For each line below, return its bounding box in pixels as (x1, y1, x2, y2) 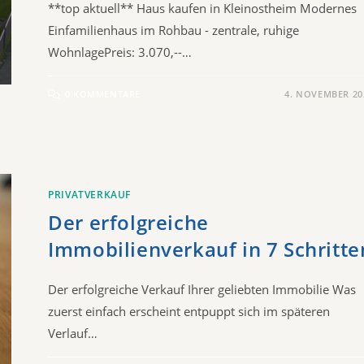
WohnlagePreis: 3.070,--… (48, 43, 193, 60)
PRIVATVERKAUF (48, 187, 131, 201)
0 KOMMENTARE (64, 87, 141, 100)
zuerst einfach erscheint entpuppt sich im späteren (48, 302, 331, 319)
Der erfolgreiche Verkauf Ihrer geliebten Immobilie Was (48, 280, 357, 297)
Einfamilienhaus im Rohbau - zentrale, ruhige (48, 21, 300, 38)
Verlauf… (48, 324, 98, 341)
